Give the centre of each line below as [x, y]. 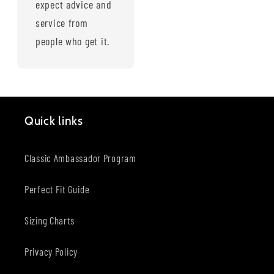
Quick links [54, 120]
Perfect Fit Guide [57, 189]
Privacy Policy [51, 251]
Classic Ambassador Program [80, 157]
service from [62, 22]
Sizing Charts [50, 220]
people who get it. [72, 41]
